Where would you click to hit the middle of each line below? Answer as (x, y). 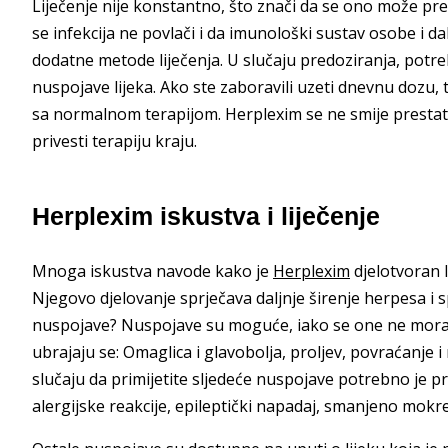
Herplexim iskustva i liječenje (206, 215)
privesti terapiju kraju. (114, 140)
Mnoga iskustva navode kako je (152, 270)
